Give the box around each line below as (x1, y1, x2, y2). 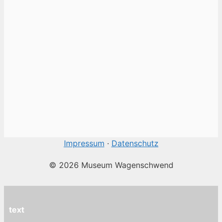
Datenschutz (111, 138, 159, 148)
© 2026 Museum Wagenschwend (49, 160, 173, 170)
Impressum (63, 138, 105, 148)
